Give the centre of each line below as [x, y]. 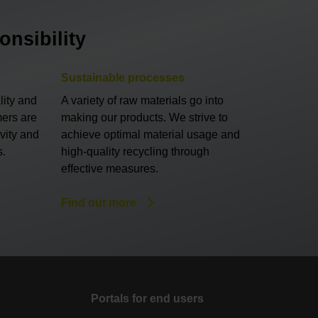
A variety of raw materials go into [142, 100]
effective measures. [110, 168]
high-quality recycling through [135, 151]
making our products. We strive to [144, 117]
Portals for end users [147, 299]
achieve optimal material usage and [150, 134]
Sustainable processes [123, 77]
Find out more [99, 202]
